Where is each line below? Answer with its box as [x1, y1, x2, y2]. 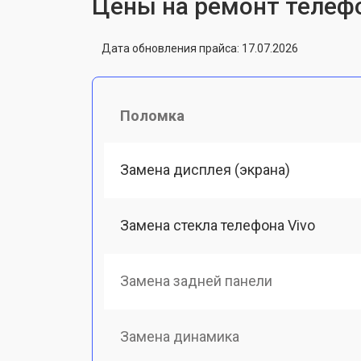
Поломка [120, 106, 185, 124]
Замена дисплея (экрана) [120, 160, 290, 178]
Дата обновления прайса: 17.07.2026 [102, 41, 298, 55]
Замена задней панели [120, 272, 272, 289]
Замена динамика [120, 328, 239, 346]
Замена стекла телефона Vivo [120, 216, 315, 234]
